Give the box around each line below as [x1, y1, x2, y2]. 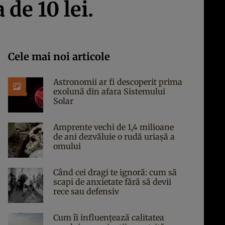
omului [53, 141, 81, 151]
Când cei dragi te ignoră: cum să [53, 167, 177, 177]
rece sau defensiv [53, 186, 119, 196]
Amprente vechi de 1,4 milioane [53, 122, 174, 132]
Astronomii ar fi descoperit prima [53, 77, 182, 87]
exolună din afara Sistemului [53, 86, 165, 96]
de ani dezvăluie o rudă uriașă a [53, 132, 175, 142]
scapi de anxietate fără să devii [53, 177, 171, 187]
